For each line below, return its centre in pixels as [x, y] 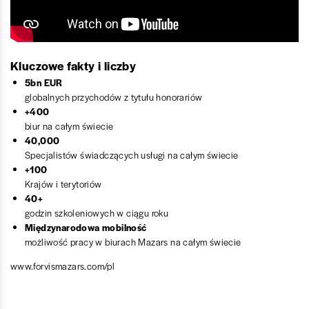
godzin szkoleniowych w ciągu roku [97, 212]
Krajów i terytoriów [63, 183]
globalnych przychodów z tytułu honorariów [114, 97]
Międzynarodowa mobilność [86, 227]
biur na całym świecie [69, 126]
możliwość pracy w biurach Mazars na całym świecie [133, 241]
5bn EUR [44, 82]
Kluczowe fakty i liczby [73, 65]
